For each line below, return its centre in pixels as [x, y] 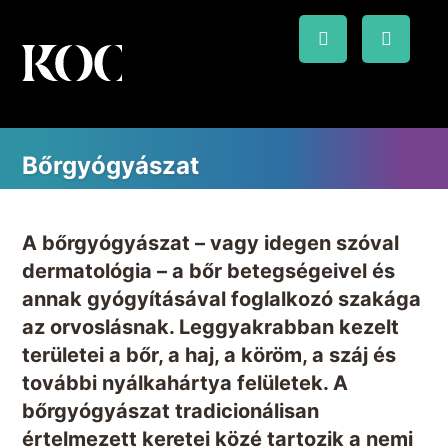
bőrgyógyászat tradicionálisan [171, 411]
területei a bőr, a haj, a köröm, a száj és [209, 355]
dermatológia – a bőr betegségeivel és [209, 271]
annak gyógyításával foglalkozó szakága [222, 299]
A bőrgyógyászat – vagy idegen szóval [211, 243]
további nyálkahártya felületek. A [185, 383]
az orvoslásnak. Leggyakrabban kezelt [211, 327]
